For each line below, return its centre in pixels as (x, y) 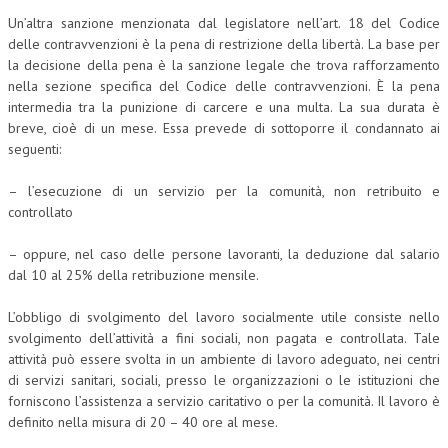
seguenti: (34, 148)
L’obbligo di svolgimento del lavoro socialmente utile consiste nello (224, 316)
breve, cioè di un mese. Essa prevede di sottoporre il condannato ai (224, 127)
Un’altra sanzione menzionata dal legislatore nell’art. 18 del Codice (224, 22)
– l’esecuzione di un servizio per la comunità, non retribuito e (224, 190)
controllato (40, 211)
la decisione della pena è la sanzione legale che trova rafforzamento (224, 64)
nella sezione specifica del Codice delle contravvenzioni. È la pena (224, 85)
